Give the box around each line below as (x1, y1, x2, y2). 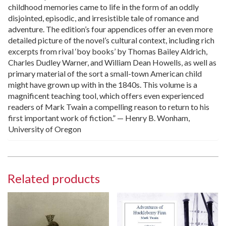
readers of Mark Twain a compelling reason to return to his (8, 102, 209, 112)
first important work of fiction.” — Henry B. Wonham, (8, 113, 190, 123)
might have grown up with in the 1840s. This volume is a (8, 80, 197, 90)
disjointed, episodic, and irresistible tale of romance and (8, 13, 199, 23)
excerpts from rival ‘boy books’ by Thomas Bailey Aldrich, (8, 46, 207, 56)
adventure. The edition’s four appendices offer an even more (8, 24, 213, 34)
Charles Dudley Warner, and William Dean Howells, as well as (8, 58, 216, 68)
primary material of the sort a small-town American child (8, 69, 202, 79)
